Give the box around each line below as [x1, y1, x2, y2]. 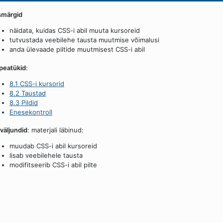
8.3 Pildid [9, 98, 38, 107]
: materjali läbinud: [27, 125, 84, 134]
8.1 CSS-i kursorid [9, 79, 64, 88]
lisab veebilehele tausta [9, 151, 83, 159]
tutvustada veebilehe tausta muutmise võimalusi [9, 36, 159, 44]
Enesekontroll [9, 108, 52, 116]
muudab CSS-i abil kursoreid [9, 141, 97, 150]
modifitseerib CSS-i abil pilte [9, 160, 97, 169]
